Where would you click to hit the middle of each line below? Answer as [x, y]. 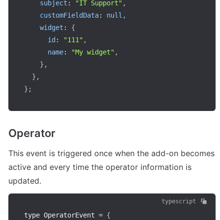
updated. [25, 180]
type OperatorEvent [61, 215]
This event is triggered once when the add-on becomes [111, 153]
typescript [179, 201]
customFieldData [69, 15]
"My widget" [93, 52]
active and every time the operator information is [100, 167]
